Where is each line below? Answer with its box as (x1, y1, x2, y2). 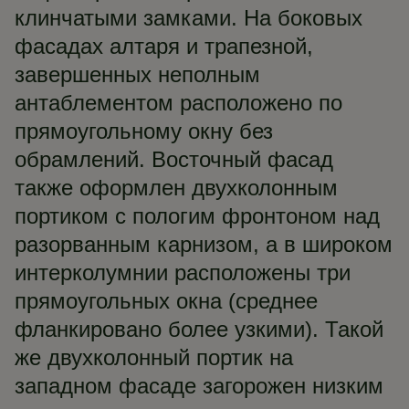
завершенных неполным (15, 62, 260, 87)
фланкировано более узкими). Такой (15, 317, 383, 341)
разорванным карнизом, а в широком (15, 232, 393, 257)
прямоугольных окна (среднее (15, 288, 318, 313)
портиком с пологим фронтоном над (15, 204, 380, 228)
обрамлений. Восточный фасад (15, 147, 333, 172)
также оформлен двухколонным (15, 175, 338, 200)
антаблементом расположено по (15, 90, 342, 115)
